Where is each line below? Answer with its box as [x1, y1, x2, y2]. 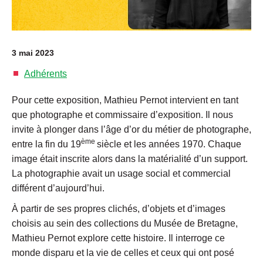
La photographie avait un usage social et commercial [12, 168, 231, 179]
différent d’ [12, 183, 55, 194]
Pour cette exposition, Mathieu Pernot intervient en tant [12, 95, 238, 106]
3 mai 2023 [12, 48, 54, 58]
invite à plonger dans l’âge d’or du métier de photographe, [12, 124, 251, 135]
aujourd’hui [55, 183, 102, 194]
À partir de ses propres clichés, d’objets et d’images [12, 204, 225, 214]
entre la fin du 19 [12, 139, 81, 150]
